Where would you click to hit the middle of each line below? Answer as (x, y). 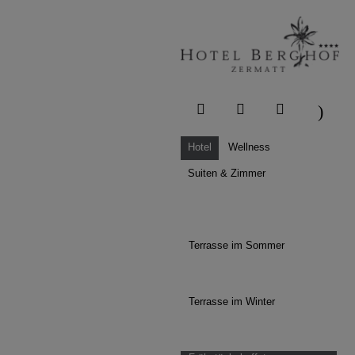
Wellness (249, 147)
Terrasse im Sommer (237, 246)
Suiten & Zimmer (227, 174)
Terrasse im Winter (232, 302)
